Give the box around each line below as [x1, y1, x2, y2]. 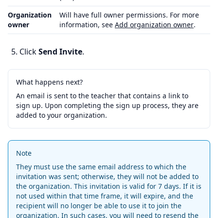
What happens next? [16, 77, 83, 87]
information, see [59, 19, 115, 29]
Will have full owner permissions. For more [59, 10, 199, 19]
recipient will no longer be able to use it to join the [16, 200, 182, 210]
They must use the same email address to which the [16, 162, 186, 171]
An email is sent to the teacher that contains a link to [16, 91, 188, 100]
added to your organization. [16, 110, 107, 120]
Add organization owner [115, 19, 194, 29]
